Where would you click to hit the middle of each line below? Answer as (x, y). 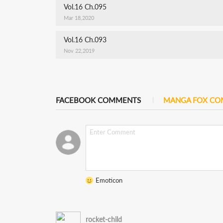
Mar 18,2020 (79, 18)
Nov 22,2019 (79, 51)
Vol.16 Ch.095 (85, 7)
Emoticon (109, 180)
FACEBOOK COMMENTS (98, 100)
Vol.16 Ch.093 (85, 40)
